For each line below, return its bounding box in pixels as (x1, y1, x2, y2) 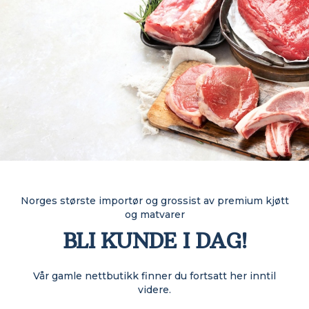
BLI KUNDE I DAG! (63, 228, 246, 254)
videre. (138, 283, 171, 296)
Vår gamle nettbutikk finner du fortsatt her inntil (33, 270, 276, 282)
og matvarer (124, 208, 185, 221)
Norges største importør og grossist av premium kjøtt (20, 195, 289, 207)
